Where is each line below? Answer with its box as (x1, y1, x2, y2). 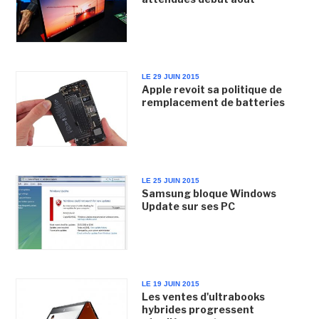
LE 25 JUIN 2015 (141, 176, 199, 184)
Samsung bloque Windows (141, 187, 276, 199)
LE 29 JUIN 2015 (141, 73, 199, 81)
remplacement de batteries (141, 96, 285, 109)
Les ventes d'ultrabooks (141, 290, 265, 303)
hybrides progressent (141, 303, 254, 315)
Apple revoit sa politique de (141, 83, 282, 96)
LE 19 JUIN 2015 (141, 279, 199, 288)
